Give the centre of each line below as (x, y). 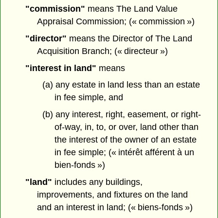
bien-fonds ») (80, 165)
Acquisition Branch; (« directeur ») (103, 51)
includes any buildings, (97, 182)
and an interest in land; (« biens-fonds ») (115, 207)
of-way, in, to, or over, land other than (126, 127)
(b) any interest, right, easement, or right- (121, 115)
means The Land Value (131, 9)
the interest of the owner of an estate (125, 140)
